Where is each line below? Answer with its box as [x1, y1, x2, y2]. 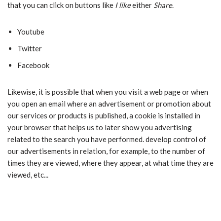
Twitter [17, 44, 42, 53]
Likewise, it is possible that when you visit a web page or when [7, 87, 208, 96]
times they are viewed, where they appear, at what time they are [7, 158, 214, 167]
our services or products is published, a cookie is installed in [7, 111, 200, 120]
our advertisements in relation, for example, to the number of [7, 147, 205, 155]
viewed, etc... [7, 170, 48, 179]
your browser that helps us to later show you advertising [7, 123, 192, 132]
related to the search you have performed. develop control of [7, 135, 206, 144]
